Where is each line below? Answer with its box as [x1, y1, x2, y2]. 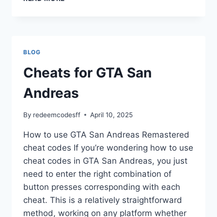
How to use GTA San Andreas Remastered [23, 129, 189, 139]
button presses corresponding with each [23, 182, 180, 192]
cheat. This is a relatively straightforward [23, 195, 182, 205]
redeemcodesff [33, 110, 81, 119]
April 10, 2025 [90, 110, 133, 119]
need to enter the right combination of [23, 169, 171, 179]
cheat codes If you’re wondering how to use [23, 142, 193, 153]
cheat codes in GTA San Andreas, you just [23, 155, 187, 166]
